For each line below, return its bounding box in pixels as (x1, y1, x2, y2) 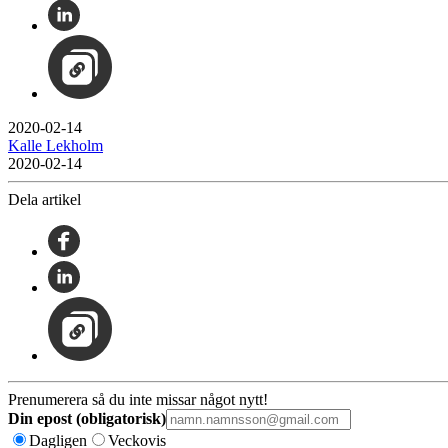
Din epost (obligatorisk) (8, 409, 166, 427)
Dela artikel (8, 190, 81, 208)
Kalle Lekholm (8, 136, 103, 154)
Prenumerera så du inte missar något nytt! (8, 390, 268, 408)
